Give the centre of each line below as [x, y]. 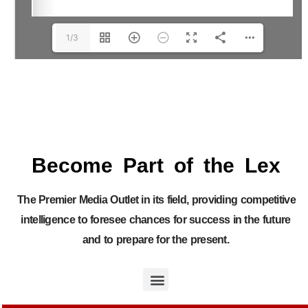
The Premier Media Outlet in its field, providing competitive [156, 200]
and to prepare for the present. [156, 240]
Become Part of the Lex [156, 166]
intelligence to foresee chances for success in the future [156, 220]
